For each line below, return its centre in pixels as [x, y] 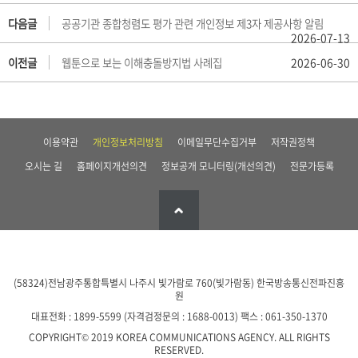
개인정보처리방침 [128, 143]
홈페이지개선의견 [111, 167]
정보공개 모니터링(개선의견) [218, 167]
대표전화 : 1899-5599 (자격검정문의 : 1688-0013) [135, 317]
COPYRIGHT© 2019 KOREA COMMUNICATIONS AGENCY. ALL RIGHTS [179, 338]
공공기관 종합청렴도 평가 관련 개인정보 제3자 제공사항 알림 [193, 24]
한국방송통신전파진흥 [300, 283]
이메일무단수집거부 [217, 143]
